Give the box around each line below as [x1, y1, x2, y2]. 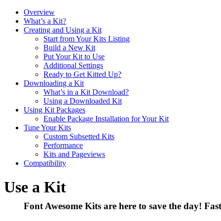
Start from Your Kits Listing [43, 34, 130, 43]
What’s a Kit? [24, 16, 66, 25]
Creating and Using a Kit [24, 25, 102, 34]
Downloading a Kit [24, 78, 84, 87]
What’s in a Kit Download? [43, 87, 129, 96]
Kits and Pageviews [43, 149, 105, 158]
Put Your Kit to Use [43, 52, 105, 61]
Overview [24, 7, 55, 16]
